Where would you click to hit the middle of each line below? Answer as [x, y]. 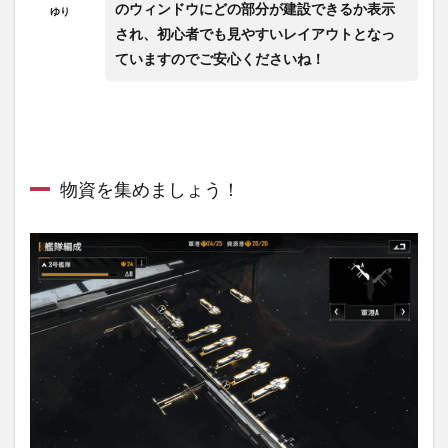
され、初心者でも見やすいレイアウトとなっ [255, 33]
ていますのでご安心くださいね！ [220, 58]
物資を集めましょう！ [150, 188]
